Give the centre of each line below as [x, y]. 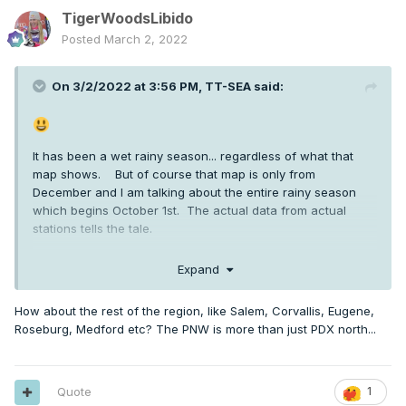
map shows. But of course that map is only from [174, 174]
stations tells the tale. [92, 229]
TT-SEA [228, 87]
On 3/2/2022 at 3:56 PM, [128, 87]
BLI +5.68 [59, 319]
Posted [83, 39]
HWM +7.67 [65, 348]
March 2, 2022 [146, 39]
